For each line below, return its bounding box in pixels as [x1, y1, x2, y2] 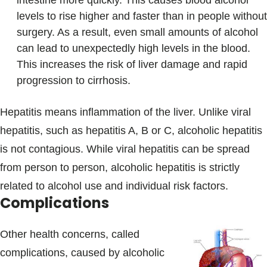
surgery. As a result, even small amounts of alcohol [17, 26, 258, 38]
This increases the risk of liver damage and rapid [17, 58, 247, 70]
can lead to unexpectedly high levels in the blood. [17, 42, 250, 54]
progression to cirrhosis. [17, 74, 131, 86]
